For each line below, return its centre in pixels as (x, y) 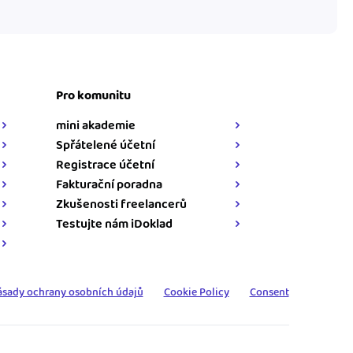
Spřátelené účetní (106, 145)
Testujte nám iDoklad (115, 224)
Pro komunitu (94, 95)
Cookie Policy (196, 292)
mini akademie (96, 125)
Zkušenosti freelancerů (122, 204)
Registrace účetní (106, 165)
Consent (269, 292)
